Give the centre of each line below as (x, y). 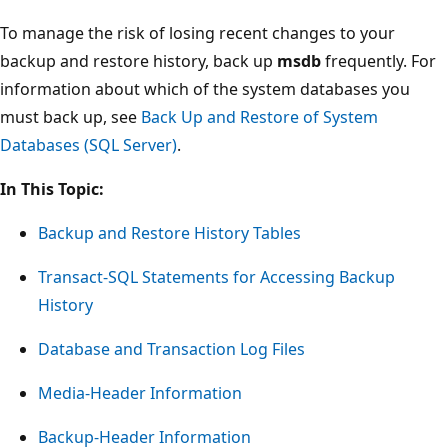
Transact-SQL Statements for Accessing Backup (216, 276)
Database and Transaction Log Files (171, 348)
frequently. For (378, 60)
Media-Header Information (140, 392)
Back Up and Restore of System (259, 116)
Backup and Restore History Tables (169, 232)
